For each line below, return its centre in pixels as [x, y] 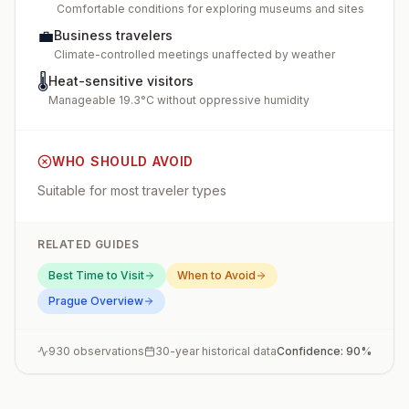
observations [107, 351]
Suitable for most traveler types [132, 190]
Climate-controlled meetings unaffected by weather [194, 54]
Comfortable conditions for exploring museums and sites [210, 9]
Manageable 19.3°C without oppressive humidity [179, 100]
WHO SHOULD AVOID [123, 161]
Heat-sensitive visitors [121, 81]
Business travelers [113, 35]
